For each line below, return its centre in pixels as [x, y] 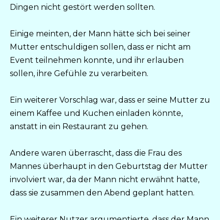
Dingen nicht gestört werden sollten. [82, 7]
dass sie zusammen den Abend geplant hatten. [102, 193]
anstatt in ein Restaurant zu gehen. [79, 127]
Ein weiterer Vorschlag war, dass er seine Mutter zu [110, 100]
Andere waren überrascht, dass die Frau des [96, 153]
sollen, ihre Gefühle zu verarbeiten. [79, 73]
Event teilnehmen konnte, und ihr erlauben [97, 60]
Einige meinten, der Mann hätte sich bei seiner [100, 33]
